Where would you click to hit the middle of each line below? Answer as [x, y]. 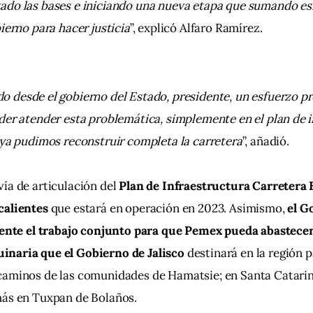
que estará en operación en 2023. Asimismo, [168, 208]
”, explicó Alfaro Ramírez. [196, 28]
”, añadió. [265, 141]
